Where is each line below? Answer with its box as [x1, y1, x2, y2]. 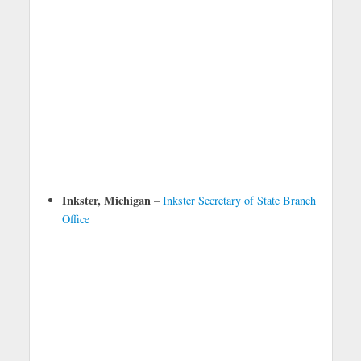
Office [61, 211, 89, 226]
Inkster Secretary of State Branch [162, 193, 316, 208]
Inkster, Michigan [61, 192, 151, 209]
